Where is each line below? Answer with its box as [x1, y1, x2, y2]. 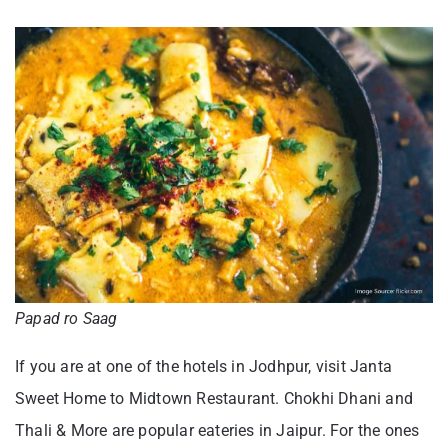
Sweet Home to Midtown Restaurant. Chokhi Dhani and [15, 388, 414, 408]
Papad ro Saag [15, 308, 118, 328]
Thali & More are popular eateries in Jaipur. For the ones [15, 420, 420, 440]
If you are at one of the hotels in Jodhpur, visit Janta [15, 356, 393, 376]
